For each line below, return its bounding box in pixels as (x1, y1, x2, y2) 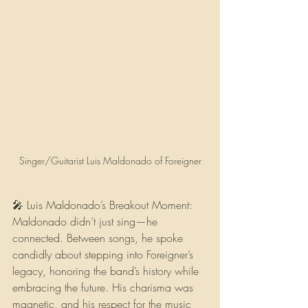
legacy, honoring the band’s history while (12, 263, 202, 278)
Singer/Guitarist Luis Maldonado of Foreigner (19, 153, 201, 167)
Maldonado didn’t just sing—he (12, 213, 161, 229)
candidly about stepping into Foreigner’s (12, 246, 197, 262)
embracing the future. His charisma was (12, 279, 197, 295)
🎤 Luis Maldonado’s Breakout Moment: (12, 197, 199, 212)
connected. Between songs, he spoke (12, 230, 186, 245)
